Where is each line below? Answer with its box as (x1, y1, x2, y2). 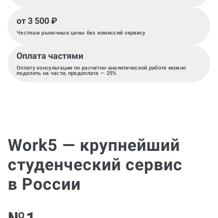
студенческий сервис (8, 155, 182, 174)
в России (8, 174, 81, 194)
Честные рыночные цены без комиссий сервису (17, 30, 145, 36)
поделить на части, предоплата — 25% (17, 70, 117, 76)
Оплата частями (17, 50, 83, 61)
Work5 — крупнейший (8, 135, 180, 155)
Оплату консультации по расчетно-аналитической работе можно (17, 64, 186, 71)
